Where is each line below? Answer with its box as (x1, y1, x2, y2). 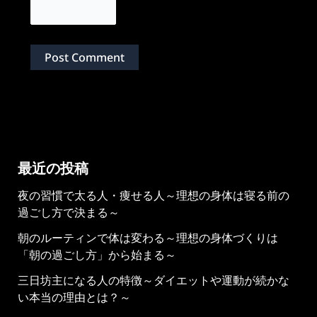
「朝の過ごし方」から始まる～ (17, 246, 176, 263)
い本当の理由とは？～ (17, 289, 131, 305)
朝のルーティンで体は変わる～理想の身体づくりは (17, 229, 278, 246)
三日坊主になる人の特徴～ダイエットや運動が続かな (17, 272, 289, 288)
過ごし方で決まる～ (17, 204, 120, 220)
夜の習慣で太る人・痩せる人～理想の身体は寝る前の (17, 187, 289, 203)
